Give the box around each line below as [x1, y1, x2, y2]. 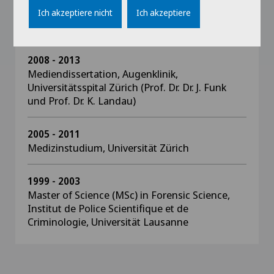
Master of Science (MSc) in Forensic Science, [28, 188, 230, 202]
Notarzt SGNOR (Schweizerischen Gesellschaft [28, 6, 242, 20]
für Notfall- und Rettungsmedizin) [28, 20, 185, 34]
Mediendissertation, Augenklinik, [28, 67, 178, 81]
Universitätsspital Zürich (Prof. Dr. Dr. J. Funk [28, 80, 226, 94]
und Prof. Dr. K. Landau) [28, 94, 136, 108]
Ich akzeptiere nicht [38, 7, 113, 18]
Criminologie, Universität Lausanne [28, 215, 188, 229]
